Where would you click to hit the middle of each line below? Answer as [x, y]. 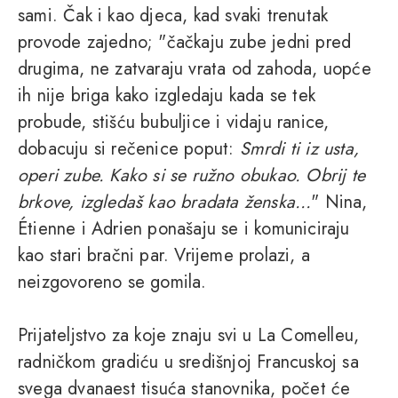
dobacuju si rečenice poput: [129, 149]
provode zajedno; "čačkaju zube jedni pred [185, 43]
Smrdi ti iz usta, [299, 149]
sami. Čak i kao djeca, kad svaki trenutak [173, 16]
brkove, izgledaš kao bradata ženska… [165, 203]
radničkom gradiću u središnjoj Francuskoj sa [188, 362]
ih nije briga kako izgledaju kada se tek [167, 96]
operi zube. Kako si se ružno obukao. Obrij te [191, 176]
